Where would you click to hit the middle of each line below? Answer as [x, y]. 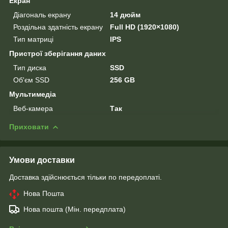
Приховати [29, 127]
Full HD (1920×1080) [145, 27]
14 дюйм [125, 15]
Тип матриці [33, 39]
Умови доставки [42, 160]
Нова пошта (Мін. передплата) [75, 209]
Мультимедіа [33, 94]
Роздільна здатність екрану [58, 27]
